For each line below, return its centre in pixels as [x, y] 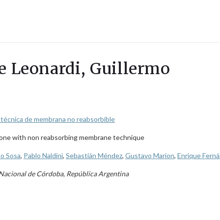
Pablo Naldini [43, 155]
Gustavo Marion [150, 155]
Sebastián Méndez [94, 155]
